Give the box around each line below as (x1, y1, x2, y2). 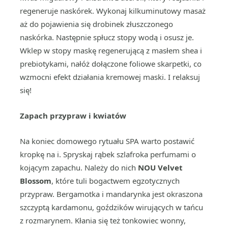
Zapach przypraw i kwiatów (20, 110, 126, 121)
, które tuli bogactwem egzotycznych (51, 176, 180, 186)
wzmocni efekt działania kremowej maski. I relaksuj (20, 72, 200, 82)
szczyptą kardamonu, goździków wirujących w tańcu (20, 202, 203, 212)
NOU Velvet (138, 162, 183, 173)
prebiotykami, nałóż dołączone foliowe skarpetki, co (20, 59, 202, 69)
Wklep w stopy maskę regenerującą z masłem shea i (20, 45, 202, 55)
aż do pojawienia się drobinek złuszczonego (20, 19, 173, 29)
